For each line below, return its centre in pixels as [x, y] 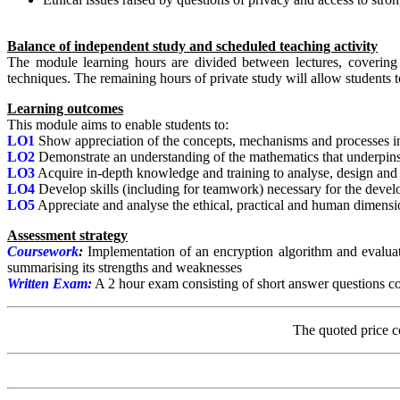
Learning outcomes [65, 109]
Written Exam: [50, 284]
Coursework [43, 252]
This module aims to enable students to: [118, 125]
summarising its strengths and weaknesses [125, 268]
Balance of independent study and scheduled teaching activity [192, 46]
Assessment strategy [67, 236]
